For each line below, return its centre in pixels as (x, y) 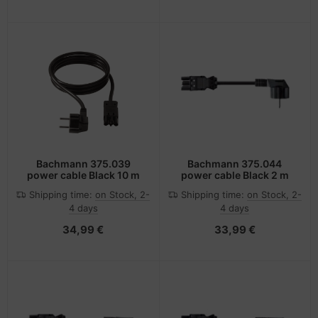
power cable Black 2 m (235, 175)
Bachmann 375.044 (235, 163)
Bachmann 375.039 (83, 163)
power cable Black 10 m (83, 175)
